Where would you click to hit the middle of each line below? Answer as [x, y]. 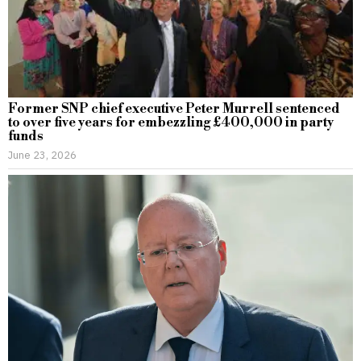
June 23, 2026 [42, 155]
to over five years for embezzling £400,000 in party [171, 123]
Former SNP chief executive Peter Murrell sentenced [174, 109]
